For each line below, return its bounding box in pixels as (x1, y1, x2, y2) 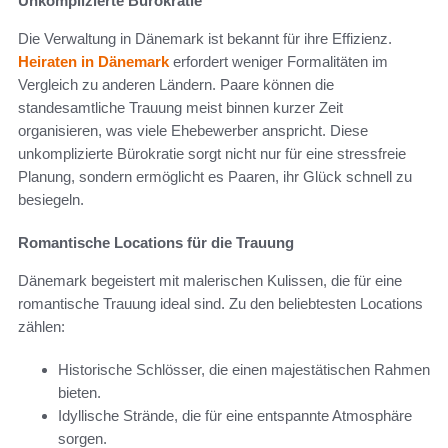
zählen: (18, 317, 65, 335)
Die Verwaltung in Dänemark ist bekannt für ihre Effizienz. (18, 29, 392, 47)
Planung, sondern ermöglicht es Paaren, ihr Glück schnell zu (18, 167, 412, 185)
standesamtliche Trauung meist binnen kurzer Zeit (18, 98, 343, 116)
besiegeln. (18, 190, 84, 208)
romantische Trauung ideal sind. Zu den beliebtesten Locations (18, 294, 423, 312)
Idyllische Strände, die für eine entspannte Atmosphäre (58, 406, 412, 424)
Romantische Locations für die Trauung (18, 233, 294, 251)
